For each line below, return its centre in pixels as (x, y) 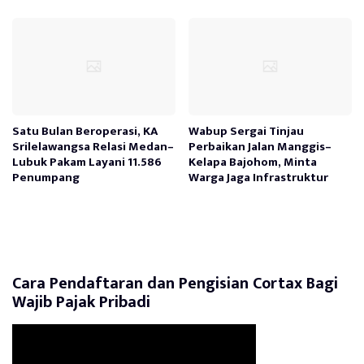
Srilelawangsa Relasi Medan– (93, 146)
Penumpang (46, 177)
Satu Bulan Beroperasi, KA (85, 131)
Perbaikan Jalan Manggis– (260, 146)
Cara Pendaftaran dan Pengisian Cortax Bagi (175, 283)
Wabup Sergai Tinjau (247, 131)
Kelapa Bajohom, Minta (253, 162)
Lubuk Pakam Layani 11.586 (87, 162)
